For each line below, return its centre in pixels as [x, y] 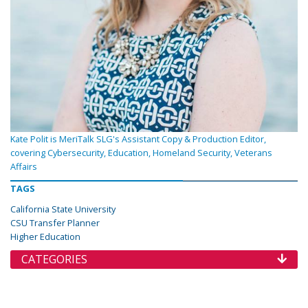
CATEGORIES [54, 260]
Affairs [24, 167]
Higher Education [45, 237]
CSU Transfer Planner [55, 223]
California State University [63, 209]
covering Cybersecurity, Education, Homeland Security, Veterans [141, 153]
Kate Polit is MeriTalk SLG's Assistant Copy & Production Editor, [138, 139]
